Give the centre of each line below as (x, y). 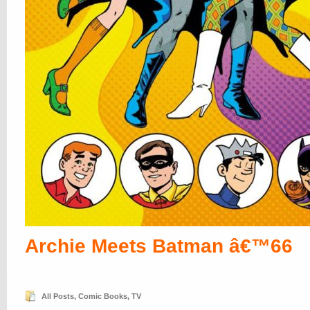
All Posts (58, 296)
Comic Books (103, 296)
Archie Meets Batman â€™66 (159, 246)
